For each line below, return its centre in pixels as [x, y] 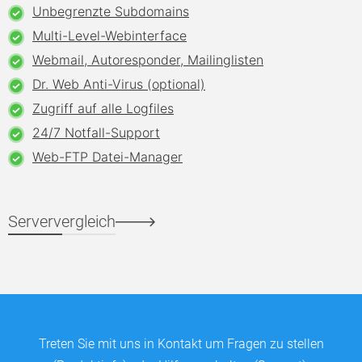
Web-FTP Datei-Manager [107, 157]
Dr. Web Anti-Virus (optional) [119, 84]
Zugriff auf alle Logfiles [103, 108]
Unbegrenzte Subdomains [111, 11]
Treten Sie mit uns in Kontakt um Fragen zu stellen [181, 344]
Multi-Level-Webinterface [109, 36]
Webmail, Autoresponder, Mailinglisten [148, 60]
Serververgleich [62, 221]
